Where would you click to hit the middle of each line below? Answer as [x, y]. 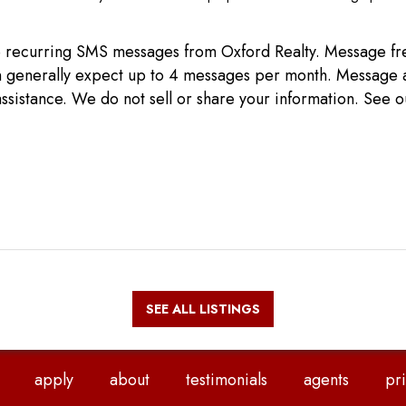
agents [326, 379]
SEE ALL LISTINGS [203, 309]
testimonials [226, 379]
